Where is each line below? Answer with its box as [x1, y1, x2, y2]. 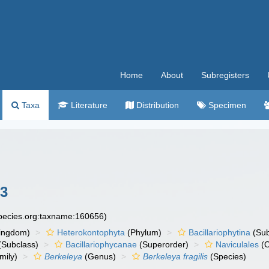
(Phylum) [125, 228, 162, 237]
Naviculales [216, 240, 259, 249]
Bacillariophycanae [65, 240, 138, 249]
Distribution [134, 100, 179, 110]
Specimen [206, 100, 246, 110]
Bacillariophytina [189, 228, 251, 237]
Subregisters [201, 70, 249, 80]
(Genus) [82, 252, 116, 261]
